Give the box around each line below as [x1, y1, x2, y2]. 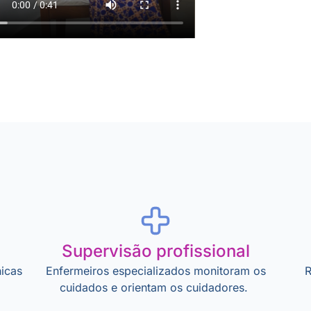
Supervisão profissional [61, 240, 250, 261]
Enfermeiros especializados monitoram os [45, 263, 266, 278]
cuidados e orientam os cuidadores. [60, 280, 251, 294]
